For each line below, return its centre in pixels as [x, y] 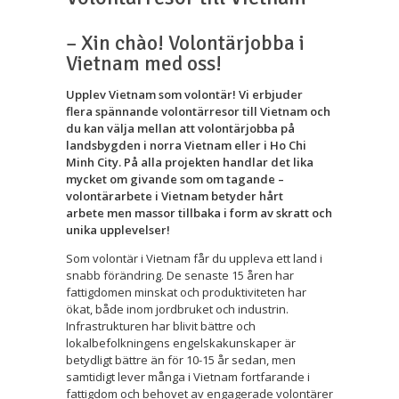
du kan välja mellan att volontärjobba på [180, 128]
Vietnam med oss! [144, 63]
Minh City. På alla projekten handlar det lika [190, 162]
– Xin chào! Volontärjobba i [185, 43]
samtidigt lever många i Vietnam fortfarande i [188, 376]
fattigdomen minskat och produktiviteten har [186, 292]
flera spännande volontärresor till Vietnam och [198, 111]
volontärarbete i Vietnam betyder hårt [175, 195]
